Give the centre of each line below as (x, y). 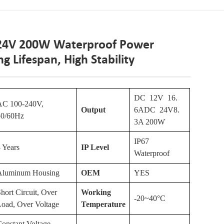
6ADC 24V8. (157, 110)
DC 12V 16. (156, 98)
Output (93, 110)
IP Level (95, 147)
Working (96, 192)
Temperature (103, 204)
